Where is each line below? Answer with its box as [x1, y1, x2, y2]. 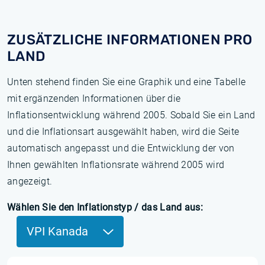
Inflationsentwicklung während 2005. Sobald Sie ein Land [7, 109, 256, 121]
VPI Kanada [27, 224, 91, 238]
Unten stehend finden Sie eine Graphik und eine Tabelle [7, 76, 246, 88]
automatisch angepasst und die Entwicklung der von [7, 143, 235, 154]
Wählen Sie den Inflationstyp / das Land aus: [7, 202, 203, 213]
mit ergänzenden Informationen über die [7, 93, 181, 104]
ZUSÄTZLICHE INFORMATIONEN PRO [7, 31, 253, 48]
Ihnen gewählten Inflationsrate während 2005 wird [7, 159, 225, 170]
